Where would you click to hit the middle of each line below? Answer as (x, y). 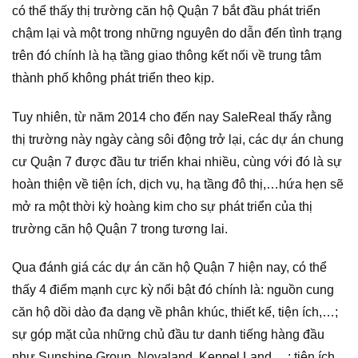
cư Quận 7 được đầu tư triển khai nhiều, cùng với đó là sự (177, 161)
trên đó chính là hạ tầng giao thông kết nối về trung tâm (167, 55)
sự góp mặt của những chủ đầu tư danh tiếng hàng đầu (168, 335)
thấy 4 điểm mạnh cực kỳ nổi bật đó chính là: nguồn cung (173, 290)
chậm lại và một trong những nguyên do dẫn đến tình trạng (177, 33)
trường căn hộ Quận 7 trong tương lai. (120, 229)
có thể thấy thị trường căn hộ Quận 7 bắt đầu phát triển (166, 10)
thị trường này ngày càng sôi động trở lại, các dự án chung (178, 139)
